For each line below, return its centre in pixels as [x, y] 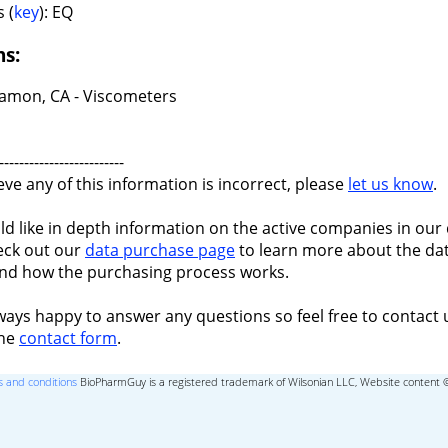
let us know [390, 184]
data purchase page [160, 250]
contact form [68, 338]
